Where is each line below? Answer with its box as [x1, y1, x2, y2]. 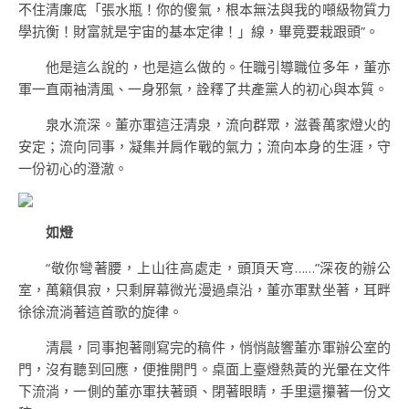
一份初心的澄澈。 [18, 159, 128, 177]
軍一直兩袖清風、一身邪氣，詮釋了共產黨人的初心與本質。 [18, 79, 388, 98]
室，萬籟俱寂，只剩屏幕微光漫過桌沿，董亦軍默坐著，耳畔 [18, 280, 391, 299]
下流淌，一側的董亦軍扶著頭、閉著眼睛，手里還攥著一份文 [18, 382, 391, 400]
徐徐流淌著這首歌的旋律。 [18, 302, 183, 320]
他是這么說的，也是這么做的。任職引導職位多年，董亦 [46, 58, 391, 76]
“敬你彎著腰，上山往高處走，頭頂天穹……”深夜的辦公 [46, 258, 391, 277]
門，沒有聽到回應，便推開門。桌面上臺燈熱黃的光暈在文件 [18, 360, 391, 378]
